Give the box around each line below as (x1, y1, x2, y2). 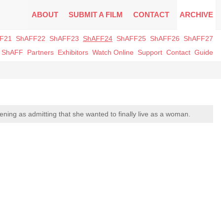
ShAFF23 (49, 35, 79, 42)
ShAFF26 (150, 35, 180, 42)
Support (138, 48, 162, 56)
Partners (27, 48, 54, 56)
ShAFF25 (116, 35, 146, 42)
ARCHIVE (180, 10, 213, 19)
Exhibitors (58, 48, 88, 56)
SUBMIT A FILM (69, 10, 123, 19)
